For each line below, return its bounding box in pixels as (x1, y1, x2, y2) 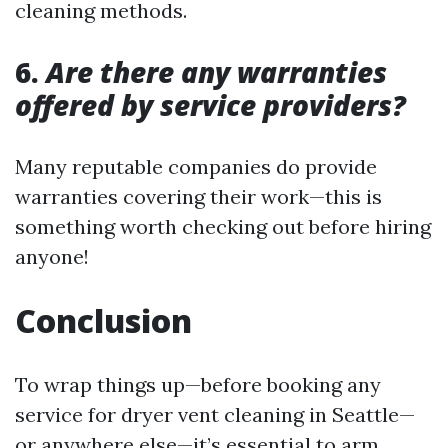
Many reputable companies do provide (15, 153, 377, 179)
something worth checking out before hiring (15, 213, 431, 239)
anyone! (15, 243, 89, 269)
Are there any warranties (46, 52, 387, 91)
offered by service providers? (15, 85, 406, 124)
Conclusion (15, 298, 192, 342)
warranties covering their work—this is (15, 183, 382, 209)
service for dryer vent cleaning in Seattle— (15, 401, 415, 427)
